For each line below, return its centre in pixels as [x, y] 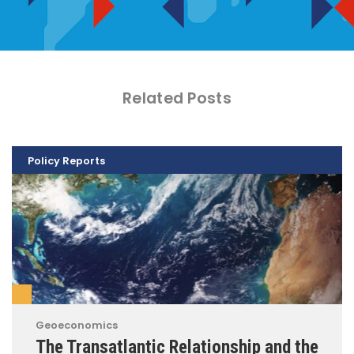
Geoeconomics [77, 326]
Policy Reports [66, 161]
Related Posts [177, 99]
